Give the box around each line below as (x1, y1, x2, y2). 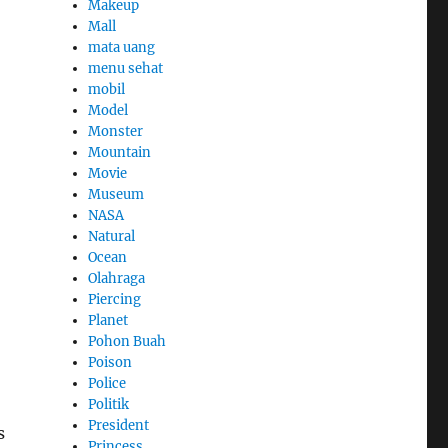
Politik (88, 395, 130, 413)
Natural (88, 227, 136, 245)
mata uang (88, 38, 156, 56)
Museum (88, 185, 145, 203)
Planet (88, 311, 129, 329)
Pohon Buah (88, 332, 167, 350)
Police (88, 374, 127, 392)
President (88, 416, 150, 434)
